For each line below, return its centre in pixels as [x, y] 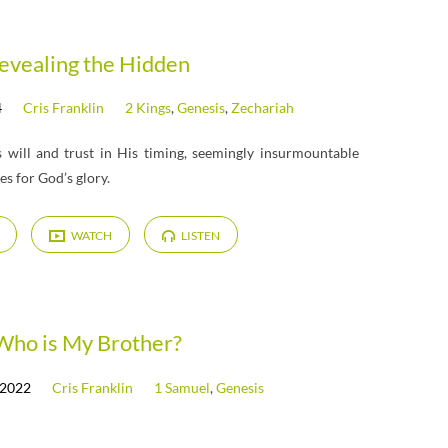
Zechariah [262, 108]
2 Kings [147, 108]
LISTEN [200, 235]
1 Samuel [182, 387]
